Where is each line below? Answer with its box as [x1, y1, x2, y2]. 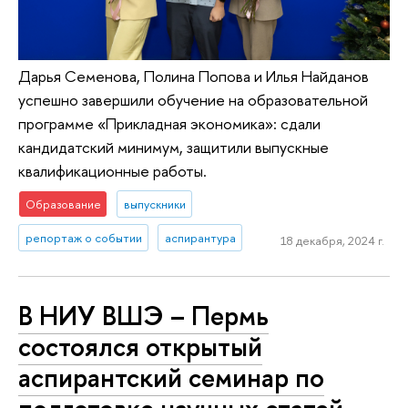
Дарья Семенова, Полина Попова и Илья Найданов [18, 65, 369, 87]
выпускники [123, 195, 186, 212]
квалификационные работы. [18, 159, 207, 181]
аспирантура [164, 229, 236, 247]
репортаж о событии [25, 229, 142, 247]
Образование [25, 195, 101, 212]
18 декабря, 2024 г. [280, 231, 384, 249]
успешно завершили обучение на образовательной [18, 88, 368, 110]
